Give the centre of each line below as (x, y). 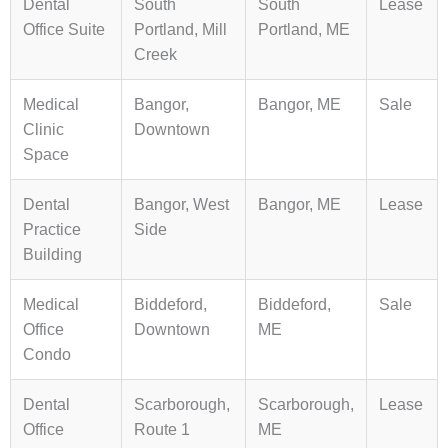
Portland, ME (304, 30)
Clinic (43, 130)
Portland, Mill (180, 30)
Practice (52, 230)
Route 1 (162, 430)
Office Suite (64, 30)
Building (52, 255)
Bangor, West (181, 205)
